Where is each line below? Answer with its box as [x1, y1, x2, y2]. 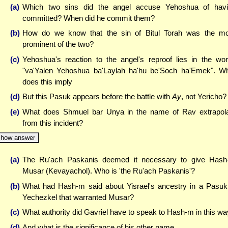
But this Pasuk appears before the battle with [22, 92, 172, 101]
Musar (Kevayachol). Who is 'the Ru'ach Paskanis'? [22, 166, 195, 176]
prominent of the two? [22, 40, 94, 49]
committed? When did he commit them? [22, 13, 155, 22]
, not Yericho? [181, 92, 226, 101]
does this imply [22, 77, 72, 86]
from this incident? [22, 118, 83, 127]
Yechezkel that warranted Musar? [22, 192, 134, 202]
